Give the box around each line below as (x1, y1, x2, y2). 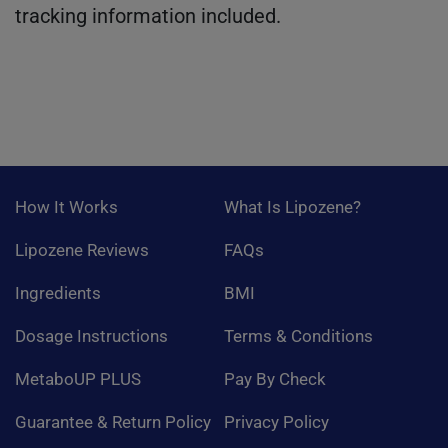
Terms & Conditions (224, 325, 373, 346)
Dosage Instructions (15, 325, 168, 346)
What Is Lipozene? (224, 196, 361, 217)
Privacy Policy (224, 411, 329, 432)
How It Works (15, 196, 118, 217)
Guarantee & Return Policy (15, 411, 211, 432)
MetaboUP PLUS (15, 368, 141, 389)
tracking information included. (15, 3, 281, 28)
